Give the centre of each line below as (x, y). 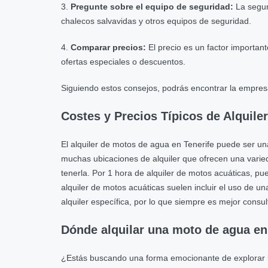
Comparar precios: (108, 47)
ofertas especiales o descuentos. (123, 62)
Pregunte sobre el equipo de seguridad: (152, 7)
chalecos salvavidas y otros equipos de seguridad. (156, 21)
